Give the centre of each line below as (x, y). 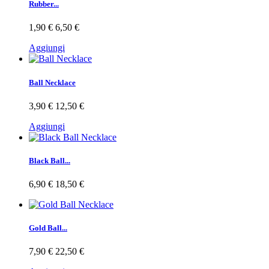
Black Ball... (50, 160)
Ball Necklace (52, 82)
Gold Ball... (48, 228)
